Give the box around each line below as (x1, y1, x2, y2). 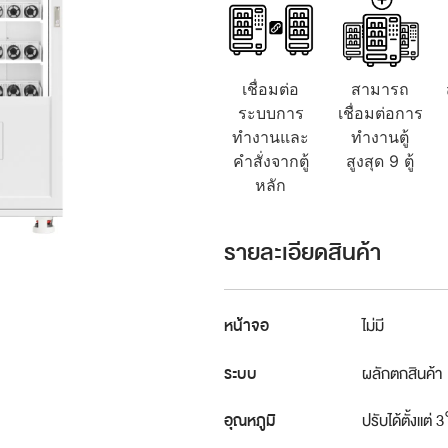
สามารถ (351, 78, 410, 99)
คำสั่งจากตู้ (232, 150, 309, 171)
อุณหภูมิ (224, 408, 276, 435)
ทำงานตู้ (351, 126, 410, 147)
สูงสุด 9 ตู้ (346, 150, 415, 171)
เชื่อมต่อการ (337, 102, 423, 123)
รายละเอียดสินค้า (224, 233, 381, 273)
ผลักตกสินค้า (361, 360, 442, 387)
